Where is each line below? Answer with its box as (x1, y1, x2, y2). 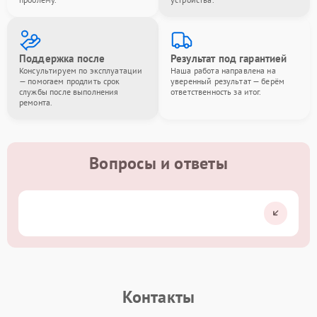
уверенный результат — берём (171, 75, 285, 86)
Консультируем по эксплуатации (19, 64, 143, 76)
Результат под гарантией (171, 51, 287, 65)
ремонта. (19, 96, 53, 108)
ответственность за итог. (171, 86, 262, 97)
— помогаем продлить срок (19, 75, 120, 86)
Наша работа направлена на (171, 64, 276, 76)
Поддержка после (19, 51, 105, 65)
